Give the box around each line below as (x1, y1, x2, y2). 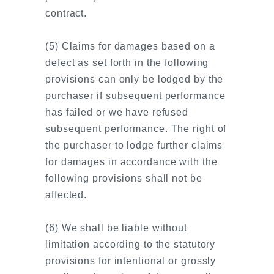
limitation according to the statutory (45, 239, 216, 250)
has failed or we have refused (45, 107, 189, 117)
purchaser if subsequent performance (45, 91, 226, 101)
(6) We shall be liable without (45, 223, 187, 233)
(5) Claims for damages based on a (45, 41, 215, 51)
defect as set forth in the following (45, 57, 209, 68)
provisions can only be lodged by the (45, 74, 224, 84)
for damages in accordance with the (45, 157, 218, 167)
